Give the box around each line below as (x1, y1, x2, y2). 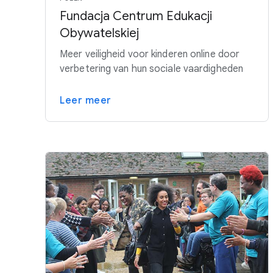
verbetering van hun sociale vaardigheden (60, 62, 244, 75)
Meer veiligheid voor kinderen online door (60, 48, 240, 60)
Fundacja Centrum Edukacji (60, 8, 212, 24)
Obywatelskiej (60, 25, 139, 41)
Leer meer (60, 94, 112, 107)
